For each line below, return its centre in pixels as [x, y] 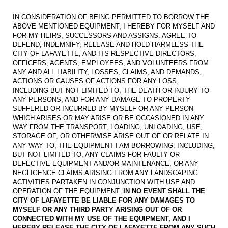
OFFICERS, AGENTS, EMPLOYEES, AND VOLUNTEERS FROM [111, 63]
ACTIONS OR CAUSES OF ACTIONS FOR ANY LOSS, [96, 81]
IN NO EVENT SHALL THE [164, 191]
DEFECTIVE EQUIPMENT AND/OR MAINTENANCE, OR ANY [106, 164]
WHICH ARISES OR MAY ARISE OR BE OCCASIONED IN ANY [108, 118]
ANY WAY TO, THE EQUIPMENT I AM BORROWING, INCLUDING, [114, 146]
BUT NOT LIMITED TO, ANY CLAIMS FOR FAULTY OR [96, 155]
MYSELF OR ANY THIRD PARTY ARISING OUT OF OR [97, 210]
